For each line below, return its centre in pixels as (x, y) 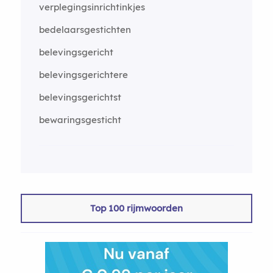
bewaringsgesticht (80, 119)
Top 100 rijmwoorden (136, 208)
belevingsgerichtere (83, 74)
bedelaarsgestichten (85, 29)
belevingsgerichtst (80, 97)
